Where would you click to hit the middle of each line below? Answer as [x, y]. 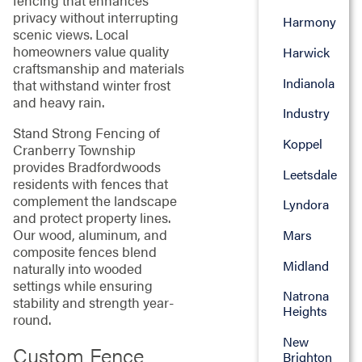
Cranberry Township [74, 149]
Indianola [308, 82]
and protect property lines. [91, 217]
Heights [305, 311]
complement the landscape [95, 200]
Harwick [306, 52]
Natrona [305, 296]
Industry [306, 113]
